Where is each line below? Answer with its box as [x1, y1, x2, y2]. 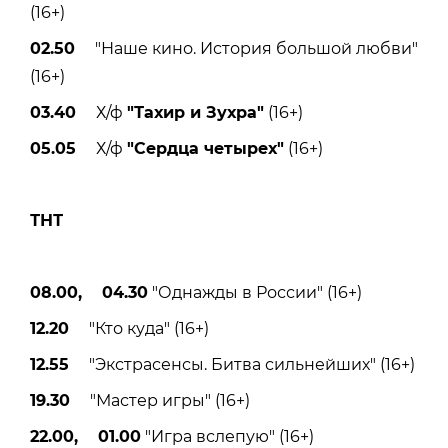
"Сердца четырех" [127, 139, 284, 159]
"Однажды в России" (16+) [148, 283, 362, 303]
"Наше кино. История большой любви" [75, 39, 418, 59]
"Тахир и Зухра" [127, 103, 264, 123]
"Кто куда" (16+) [69, 319, 209, 339]
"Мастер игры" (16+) [70, 391, 250, 411]
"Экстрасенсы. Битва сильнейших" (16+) [69, 355, 415, 375]
